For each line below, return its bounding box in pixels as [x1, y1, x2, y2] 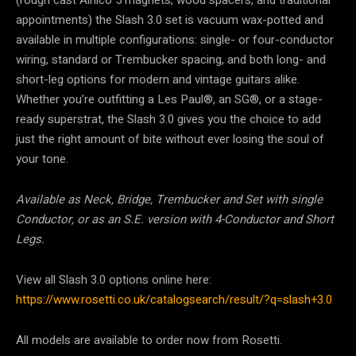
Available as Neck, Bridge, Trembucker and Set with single [16, 191, 323, 209]
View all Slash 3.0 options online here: [16, 271, 211, 289]
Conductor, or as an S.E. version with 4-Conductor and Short [16, 211, 334, 229]
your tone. [16, 150, 68, 168]
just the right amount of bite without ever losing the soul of [16, 130, 324, 149]
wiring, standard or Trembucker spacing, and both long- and [16, 51, 326, 69]
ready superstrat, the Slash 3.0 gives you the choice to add [16, 110, 321, 129]
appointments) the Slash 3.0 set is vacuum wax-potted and [16, 11, 323, 29]
